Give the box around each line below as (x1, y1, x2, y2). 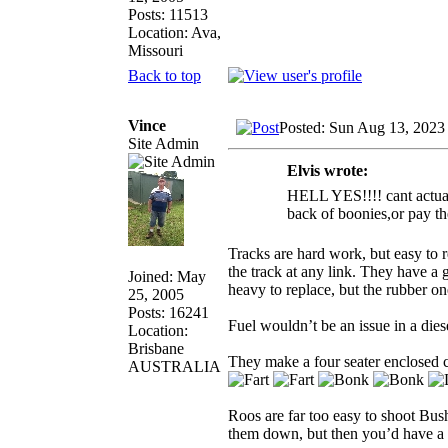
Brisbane (128, 339, 184, 357)
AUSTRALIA (128, 357, 221, 375)
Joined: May (128, 267, 206, 285)
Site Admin (128, 134, 199, 152)
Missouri (128, 41, 183, 59)
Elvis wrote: (287, 161, 368, 179)
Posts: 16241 (128, 303, 209, 321)
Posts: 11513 (128, 5, 208, 23)
